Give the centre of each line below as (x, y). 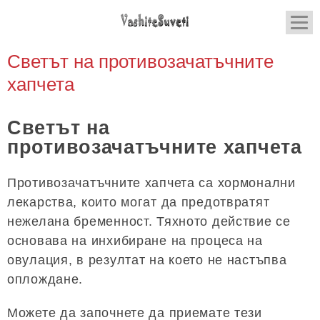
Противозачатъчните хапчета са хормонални (151, 182)
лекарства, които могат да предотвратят (139, 202)
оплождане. (45, 279)
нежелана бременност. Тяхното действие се (149, 221)
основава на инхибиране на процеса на (135, 240)
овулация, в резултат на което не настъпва (147, 260)
